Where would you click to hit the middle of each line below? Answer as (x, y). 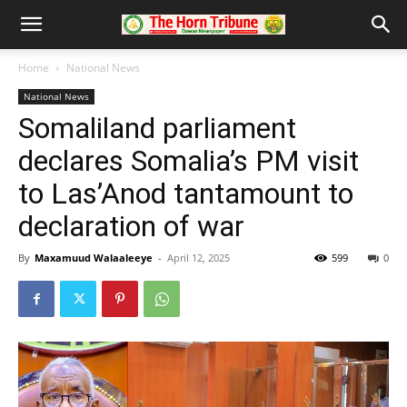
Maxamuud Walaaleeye (94, 258)
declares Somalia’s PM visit (189, 161)
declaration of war (131, 226)
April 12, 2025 (199, 258)
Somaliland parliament (157, 128)
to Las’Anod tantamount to (186, 194)
